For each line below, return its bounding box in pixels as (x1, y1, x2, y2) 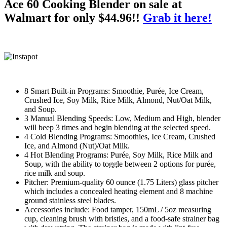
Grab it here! (143, 11, 212, 24)
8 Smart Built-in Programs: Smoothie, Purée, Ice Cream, (24, 86, 204, 95)
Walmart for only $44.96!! (4, 11, 143, 24)
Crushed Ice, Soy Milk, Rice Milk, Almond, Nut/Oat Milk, (24, 95, 212, 104)
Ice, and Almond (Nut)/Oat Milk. (24, 141, 130, 150)
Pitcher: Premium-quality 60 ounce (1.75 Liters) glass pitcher (24, 177, 218, 186)
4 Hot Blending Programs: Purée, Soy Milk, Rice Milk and (24, 150, 212, 159)
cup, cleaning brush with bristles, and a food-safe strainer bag (24, 214, 219, 223)
